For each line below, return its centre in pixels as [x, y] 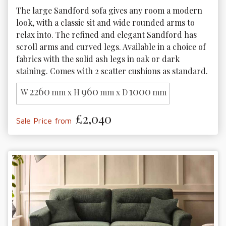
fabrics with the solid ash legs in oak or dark [99, 59]
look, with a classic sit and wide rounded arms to [106, 22]
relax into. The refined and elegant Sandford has [107, 34]
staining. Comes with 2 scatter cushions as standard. [112, 71]
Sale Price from [44, 121]
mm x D [114, 92]
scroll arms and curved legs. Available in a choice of [112, 46]
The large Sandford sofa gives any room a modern [110, 10]
